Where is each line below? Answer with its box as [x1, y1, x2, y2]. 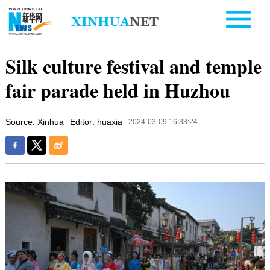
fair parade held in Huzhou [5, 75, 230, 104]
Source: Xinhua [5, 116, 64, 127]
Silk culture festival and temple [5, 51, 262, 80]
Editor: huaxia [69, 116, 122, 127]
